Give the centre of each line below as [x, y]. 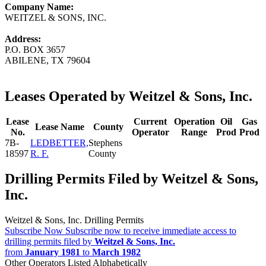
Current [150, 121]
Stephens [105, 142]
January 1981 [53, 252]
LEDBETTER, [59, 142]
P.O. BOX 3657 [35, 49]
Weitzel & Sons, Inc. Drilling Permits [74, 220]
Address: [23, 39]
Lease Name [59, 126]
